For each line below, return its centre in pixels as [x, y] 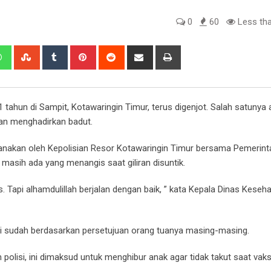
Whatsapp [29, 52]
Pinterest [112, 52]
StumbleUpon [64, 52]
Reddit [135, 52]
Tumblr [79, 52]
